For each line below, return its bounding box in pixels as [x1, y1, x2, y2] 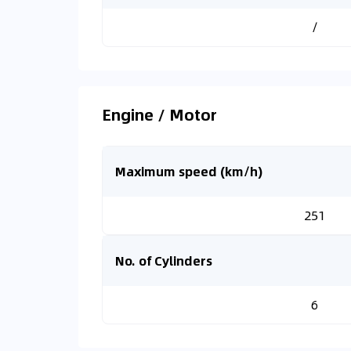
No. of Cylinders [115, 251, 212, 270]
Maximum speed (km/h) [115, 161, 262, 181]
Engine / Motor [102, 102, 217, 126]
